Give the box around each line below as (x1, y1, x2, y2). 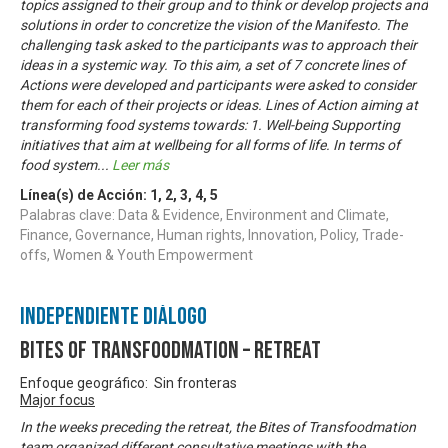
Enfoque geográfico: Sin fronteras (20, 374, 237, 391)
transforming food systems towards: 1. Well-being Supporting (20, 116, 400, 133)
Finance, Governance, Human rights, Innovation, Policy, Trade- (20, 226, 404, 243)
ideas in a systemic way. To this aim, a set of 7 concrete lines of (20, 56, 405, 73)
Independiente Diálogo (20, 301, 207, 331)
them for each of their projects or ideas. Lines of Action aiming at (20, 96, 418, 113)
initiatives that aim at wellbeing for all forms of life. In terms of (20, 136, 400, 153)
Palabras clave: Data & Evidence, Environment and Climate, (20, 206, 389, 223)
